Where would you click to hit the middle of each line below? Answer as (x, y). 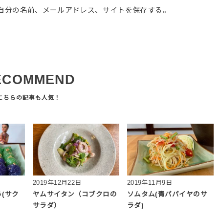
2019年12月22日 (57, 183)
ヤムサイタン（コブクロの (75, 195)
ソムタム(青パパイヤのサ (167, 195)
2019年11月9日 (150, 183)
